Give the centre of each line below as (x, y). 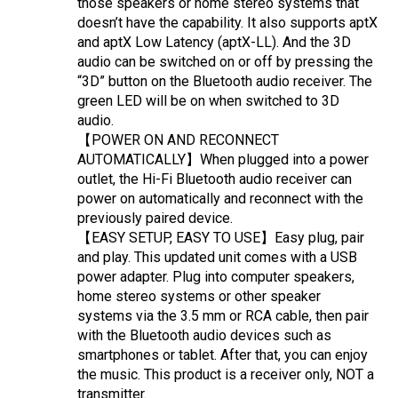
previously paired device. (155, 219)
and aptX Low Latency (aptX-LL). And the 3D (214, 43)
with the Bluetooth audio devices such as (204, 336)
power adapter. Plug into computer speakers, (216, 277)
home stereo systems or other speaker (199, 297)
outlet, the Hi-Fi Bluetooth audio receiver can (215, 179)
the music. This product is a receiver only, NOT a (226, 375)
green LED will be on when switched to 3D (208, 101)
